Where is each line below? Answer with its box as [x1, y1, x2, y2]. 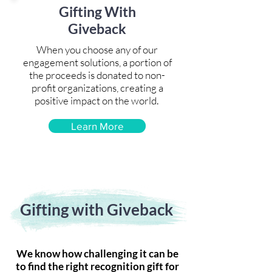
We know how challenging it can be [16, 247, 178, 260]
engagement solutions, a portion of [22, 56, 172, 69]
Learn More [70, 120, 124, 132]
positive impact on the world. [34, 94, 160, 107]
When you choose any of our [36, 43, 158, 56]
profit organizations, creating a [31, 81, 163, 94]
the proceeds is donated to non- [29, 69, 165, 81]
